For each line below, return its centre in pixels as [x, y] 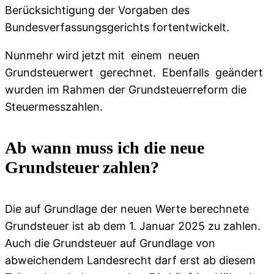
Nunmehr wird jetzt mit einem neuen [104, 56]
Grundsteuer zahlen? [82, 168]
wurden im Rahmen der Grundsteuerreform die [126, 90]
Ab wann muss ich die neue [105, 148]
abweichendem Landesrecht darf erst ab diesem [130, 260]
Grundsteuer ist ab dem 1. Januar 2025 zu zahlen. [133, 226]
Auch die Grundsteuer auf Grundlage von [110, 243]
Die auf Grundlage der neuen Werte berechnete [127, 209]
